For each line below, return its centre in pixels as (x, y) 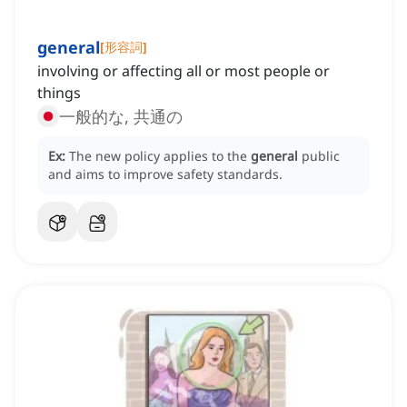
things (59, 93)
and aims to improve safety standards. (165, 174)
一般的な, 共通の (121, 117)
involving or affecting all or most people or (184, 71)
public (321, 156)
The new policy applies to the (160, 156)
